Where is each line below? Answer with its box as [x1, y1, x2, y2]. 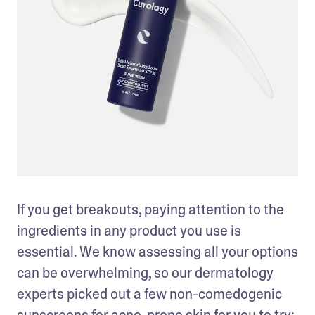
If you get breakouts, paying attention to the [17, 200, 284, 219]
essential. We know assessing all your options [17, 243, 298, 262]
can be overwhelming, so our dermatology [17, 264, 274, 283]
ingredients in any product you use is [17, 221, 241, 240]
